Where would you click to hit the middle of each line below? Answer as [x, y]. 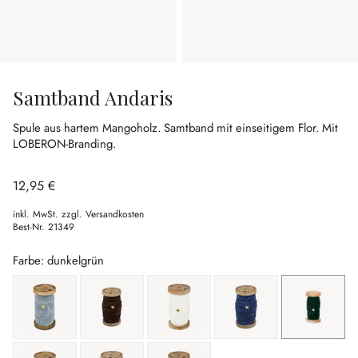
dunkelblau [270, 313]
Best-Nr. [30, 227]
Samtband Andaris [93, 97]
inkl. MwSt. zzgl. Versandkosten [78, 214]
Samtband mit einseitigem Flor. [243, 128]
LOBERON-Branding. [64, 144]
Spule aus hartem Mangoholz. [88, 128]
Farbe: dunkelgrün [58, 261]
